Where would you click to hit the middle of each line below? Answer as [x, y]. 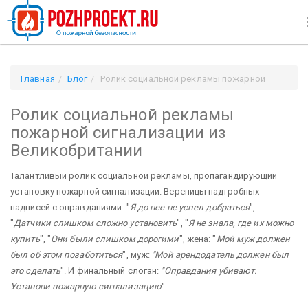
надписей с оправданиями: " [70, 207]
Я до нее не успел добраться [190, 207]
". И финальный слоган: [111, 270]
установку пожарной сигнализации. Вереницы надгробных [135, 191]
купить [25, 239]
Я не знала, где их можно [241, 223]
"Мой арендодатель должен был [221, 254]
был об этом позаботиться [67, 254]
